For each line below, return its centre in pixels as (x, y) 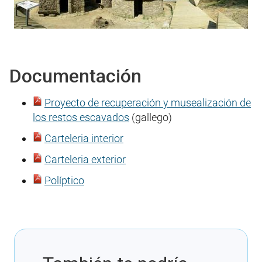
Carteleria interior (84, 138)
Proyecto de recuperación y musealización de (148, 102)
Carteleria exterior (85, 159)
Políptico (64, 180)
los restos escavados (81, 117)
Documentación (75, 76)
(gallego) (151, 117)
